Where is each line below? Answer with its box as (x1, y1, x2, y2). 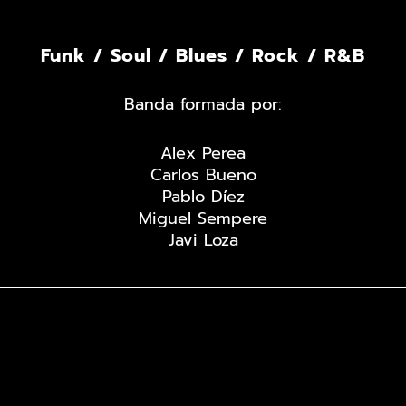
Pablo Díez (161, 184, 245, 210)
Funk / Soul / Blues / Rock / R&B (41, 42, 365, 70)
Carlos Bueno (150, 162, 256, 188)
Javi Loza (168, 227, 238, 254)
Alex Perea (160, 140, 246, 167)
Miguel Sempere (139, 206, 267, 232)
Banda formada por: (124, 92, 282, 118)
